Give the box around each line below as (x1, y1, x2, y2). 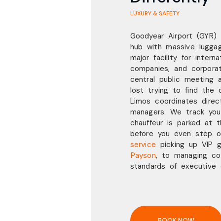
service (130, 140, 156, 149)
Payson (130, 150, 156, 160)
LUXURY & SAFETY (130, 9, 180, 18)
